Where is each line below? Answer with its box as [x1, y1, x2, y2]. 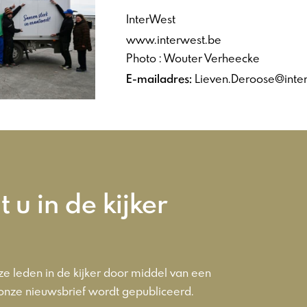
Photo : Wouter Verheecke [126, 51, 260, 66]
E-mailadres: [126, 71, 195, 86]
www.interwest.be [126, 32, 221, 47]
